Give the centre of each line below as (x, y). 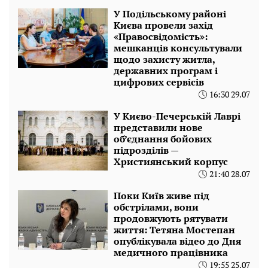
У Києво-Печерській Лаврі (177, 116)
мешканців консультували (178, 48)
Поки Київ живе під (162, 195)
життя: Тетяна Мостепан (174, 229)
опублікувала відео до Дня (177, 241)
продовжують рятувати (171, 218)
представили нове (158, 127)
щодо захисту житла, (164, 59)
